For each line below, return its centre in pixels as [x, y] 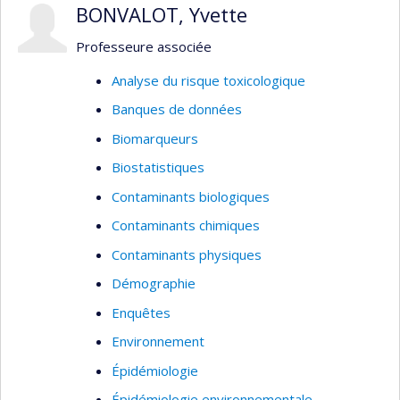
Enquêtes [141, 312]
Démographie [154, 283]
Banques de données [177, 109]
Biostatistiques [158, 167]
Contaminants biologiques [191, 196]
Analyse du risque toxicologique [208, 80]
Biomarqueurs [155, 138]
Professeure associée [144, 46]
